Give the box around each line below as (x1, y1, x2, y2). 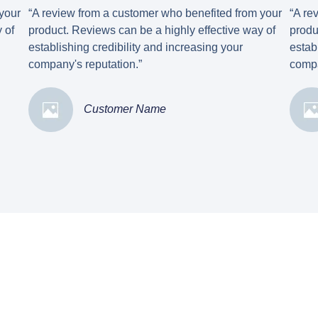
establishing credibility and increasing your (28, 41, 243, 54)
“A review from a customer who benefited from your (28, 7, 282, 20)
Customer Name (84, 103, 166, 116)
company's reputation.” (28, 58, 142, 71)
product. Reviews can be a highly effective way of (28, 24, 275, 37)
